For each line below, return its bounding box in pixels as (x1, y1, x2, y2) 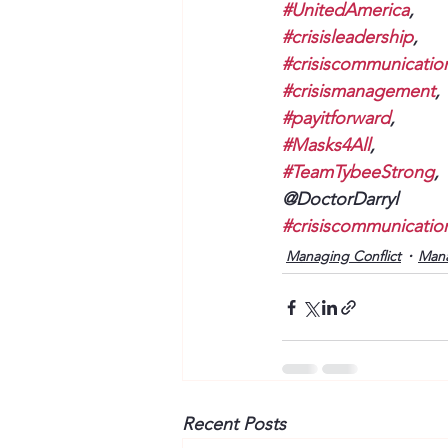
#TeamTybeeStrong (282, 161, 434, 183)
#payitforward (282, 107, 390, 129)
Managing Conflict (286, 247, 401, 265)
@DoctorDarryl (282, 188, 398, 210)
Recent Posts (182, 413, 286, 435)
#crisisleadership (282, 26, 413, 48)
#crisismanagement (282, 80, 435, 102)
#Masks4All (282, 134, 370, 156)
